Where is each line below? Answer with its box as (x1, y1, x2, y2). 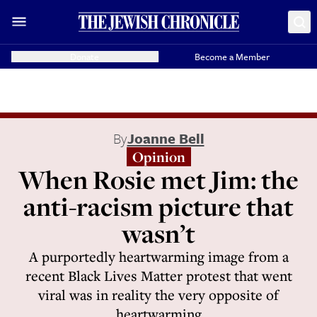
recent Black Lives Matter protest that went (25, 266, 292, 285)
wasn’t (122, 216, 195, 250)
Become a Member (195, 50, 270, 64)
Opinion (132, 147, 185, 166)
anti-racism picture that (23, 189, 294, 224)
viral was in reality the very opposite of (38, 285, 279, 304)
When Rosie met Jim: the (18, 162, 299, 197)
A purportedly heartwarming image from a (28, 247, 289, 266)
